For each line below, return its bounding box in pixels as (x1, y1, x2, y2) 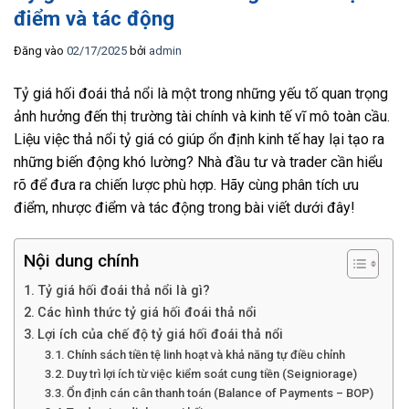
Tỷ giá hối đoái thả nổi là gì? (37, 282, 210, 299)
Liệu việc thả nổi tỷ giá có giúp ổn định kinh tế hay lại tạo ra (14, 130, 384, 148)
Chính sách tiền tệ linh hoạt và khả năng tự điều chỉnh (67, 347, 349, 362)
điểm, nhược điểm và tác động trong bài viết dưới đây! (14, 198, 355, 216)
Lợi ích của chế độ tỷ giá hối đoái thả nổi (37, 326, 283, 342)
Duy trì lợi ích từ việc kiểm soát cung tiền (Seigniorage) (67, 366, 358, 381)
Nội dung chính (24, 250, 139, 272)
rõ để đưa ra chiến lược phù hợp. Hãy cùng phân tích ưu (14, 175, 359, 194)
